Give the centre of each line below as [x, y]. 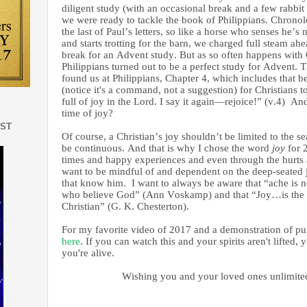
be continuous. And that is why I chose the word [167, 148]
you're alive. [89, 253]
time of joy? [89, 113]
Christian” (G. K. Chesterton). [125, 207]
